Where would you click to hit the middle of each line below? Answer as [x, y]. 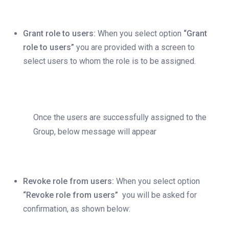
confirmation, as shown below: [77, 209]
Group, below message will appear [95, 132]
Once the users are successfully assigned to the [120, 118]
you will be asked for [158, 195]
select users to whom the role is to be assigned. [109, 61]
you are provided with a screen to [134, 48]
